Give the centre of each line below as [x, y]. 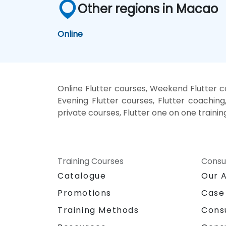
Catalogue [82, 176]
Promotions [84, 193]
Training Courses [91, 161]
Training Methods [98, 210]
